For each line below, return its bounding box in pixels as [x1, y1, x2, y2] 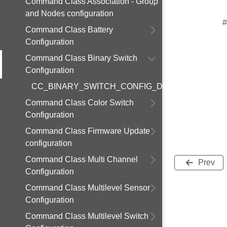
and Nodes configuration [25, 9, 113, 18]
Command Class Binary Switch [25, 54, 137, 62]
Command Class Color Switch [25, 98, 134, 107]
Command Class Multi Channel [25, 155, 138, 164]
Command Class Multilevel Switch [25, 212, 148, 220]
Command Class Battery [25, 25, 113, 34]
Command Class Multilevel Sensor [25, 183, 150, 192]
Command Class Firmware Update [25, 127, 150, 135]
